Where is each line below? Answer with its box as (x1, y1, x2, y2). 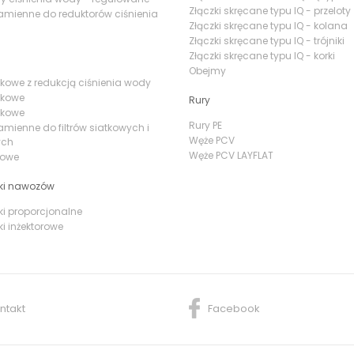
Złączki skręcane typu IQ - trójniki (189, 33, 345, 47)
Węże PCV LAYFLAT (189, 148, 273, 162)
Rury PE (189, 118, 222, 132)
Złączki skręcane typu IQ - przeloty (189, 3, 351, 17)
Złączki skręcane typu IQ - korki (189, 48, 335, 62)
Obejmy (189, 63, 226, 77)
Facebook (208, 300, 260, 316)
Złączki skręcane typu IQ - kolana (189, 18, 348, 32)
